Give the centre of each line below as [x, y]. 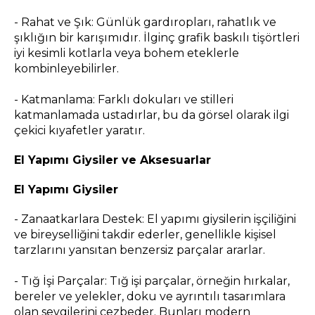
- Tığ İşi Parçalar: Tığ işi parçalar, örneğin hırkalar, [152, 281]
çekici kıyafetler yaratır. [79, 131]
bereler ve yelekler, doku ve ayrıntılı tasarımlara [150, 297]
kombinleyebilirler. [66, 69]
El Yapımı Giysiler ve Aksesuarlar [112, 160]
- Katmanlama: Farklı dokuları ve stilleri [124, 100]
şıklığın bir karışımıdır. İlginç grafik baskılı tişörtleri [157, 38]
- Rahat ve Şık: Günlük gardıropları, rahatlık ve [145, 22]
